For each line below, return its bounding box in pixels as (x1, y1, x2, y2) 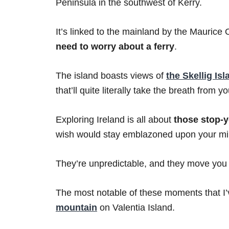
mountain (56, 202, 97, 213)
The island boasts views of (56, 71, 166, 81)
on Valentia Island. (97, 202, 175, 213)
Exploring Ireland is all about (56, 114, 174, 125)
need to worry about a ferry (56, 41, 174, 52)
